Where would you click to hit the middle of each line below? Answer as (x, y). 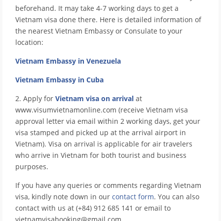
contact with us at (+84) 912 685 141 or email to (93, 208)
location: (29, 42)
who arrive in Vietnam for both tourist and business (101, 155)
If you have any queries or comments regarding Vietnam (108, 185)
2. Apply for (35, 99)
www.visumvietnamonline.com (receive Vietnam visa (102, 110)
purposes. (32, 167)
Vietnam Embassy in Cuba (59, 80)
